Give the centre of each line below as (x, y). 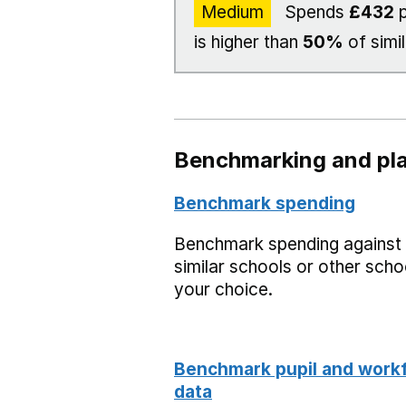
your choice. (223, 290)
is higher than (248, 42)
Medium (232, 12)
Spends (314, 12)
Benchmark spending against (288, 244)
